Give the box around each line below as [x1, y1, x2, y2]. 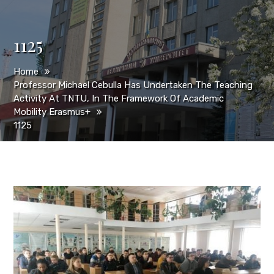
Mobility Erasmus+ [13, 106, 91, 117]
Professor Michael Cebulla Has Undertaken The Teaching [13, 80, 253, 91]
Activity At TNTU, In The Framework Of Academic [13, 93, 224, 104]
